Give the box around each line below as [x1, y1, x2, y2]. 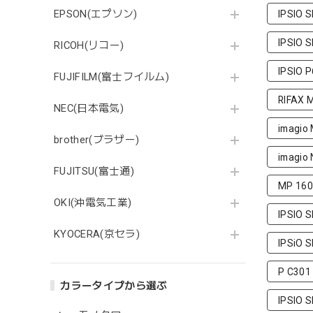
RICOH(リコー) [54, 39, 124, 52]
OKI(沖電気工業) [54, 196, 132, 210]
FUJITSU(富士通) [54, 165, 134, 178]
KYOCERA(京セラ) [54, 228, 140, 241]
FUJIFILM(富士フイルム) [54, 71, 170, 84]
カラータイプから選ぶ [60, 279, 168, 292]
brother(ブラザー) [54, 133, 140, 147]
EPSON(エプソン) [54, 8, 138, 21]
